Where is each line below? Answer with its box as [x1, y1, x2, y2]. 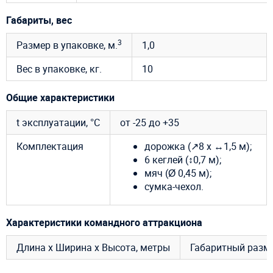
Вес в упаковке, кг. [16, 62, 102, 76]
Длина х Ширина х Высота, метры [16, 240, 170, 254]
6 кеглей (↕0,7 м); [144, 153, 221, 167]
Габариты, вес [6, 13, 72, 27]
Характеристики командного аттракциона [6, 215, 202, 229]
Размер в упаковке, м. [16, 38, 118, 52]
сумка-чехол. [144, 180, 204, 194]
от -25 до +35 [120, 116, 179, 130]
